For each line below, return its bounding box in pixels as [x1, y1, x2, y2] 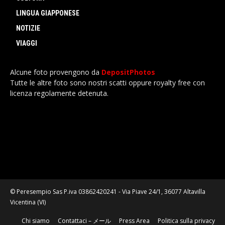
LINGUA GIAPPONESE [16, 9, 79, 17]
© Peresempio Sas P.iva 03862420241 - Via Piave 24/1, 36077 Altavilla [10, 187, 205, 196]
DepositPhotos [101, 67, 155, 77]
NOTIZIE [16, 24, 40, 32]
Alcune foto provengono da [10, 67, 101, 77]
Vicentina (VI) [10, 197, 46, 206]
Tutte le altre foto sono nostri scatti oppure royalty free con [10, 77, 205, 87]
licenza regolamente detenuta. [10, 88, 108, 98]
